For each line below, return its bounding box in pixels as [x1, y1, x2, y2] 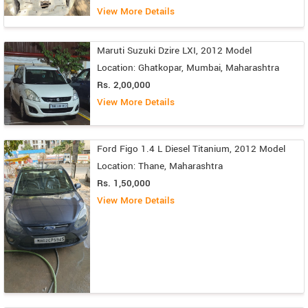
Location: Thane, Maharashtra [97, 159, 223, 173]
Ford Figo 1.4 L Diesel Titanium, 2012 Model [97, 142, 285, 155]
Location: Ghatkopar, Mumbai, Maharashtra [97, 61, 279, 75]
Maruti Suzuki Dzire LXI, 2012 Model [97, 44, 252, 58]
